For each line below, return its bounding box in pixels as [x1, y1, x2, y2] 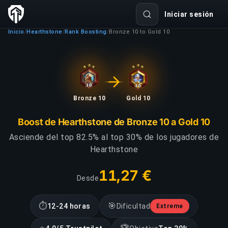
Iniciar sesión [164, 10, 214, 18]
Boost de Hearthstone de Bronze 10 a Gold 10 [18, 117, 210, 127]
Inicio [8, 28, 24, 35]
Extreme [156, 203, 183, 210]
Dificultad [116, 202, 151, 210]
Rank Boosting [65, 28, 107, 35]
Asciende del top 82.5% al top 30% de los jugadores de [9, 132, 219, 142]
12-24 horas [47, 202, 91, 210]
